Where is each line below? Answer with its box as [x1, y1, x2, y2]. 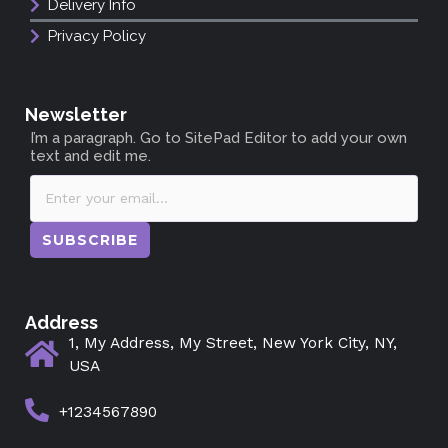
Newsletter [25, 104, 127, 126]
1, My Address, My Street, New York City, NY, [69, 334, 397, 353]
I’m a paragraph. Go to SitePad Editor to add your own [30, 129, 407, 148]
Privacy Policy [48, 26, 146, 45]
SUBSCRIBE [42, 231, 138, 250]
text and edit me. [30, 147, 151, 166]
